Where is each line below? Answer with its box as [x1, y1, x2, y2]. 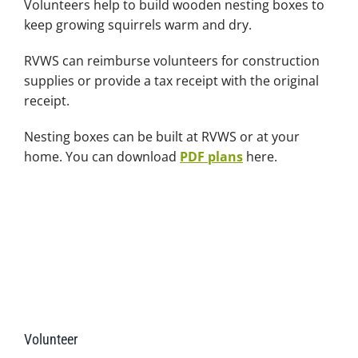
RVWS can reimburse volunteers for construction [23, 52, 320, 70]
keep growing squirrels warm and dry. [23, 16, 252, 34]
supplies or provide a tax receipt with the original [23, 72, 319, 89]
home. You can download [23, 148, 180, 165]
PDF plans [179, 148, 243, 165]
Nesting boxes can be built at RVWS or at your [23, 128, 300, 145]
